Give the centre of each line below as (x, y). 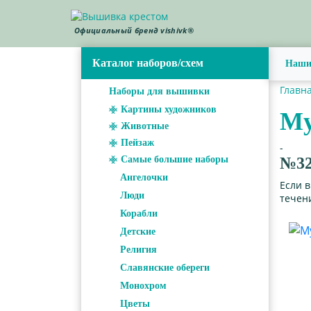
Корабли (139, 213)
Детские (138, 231)
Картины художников (169, 109)
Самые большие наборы (175, 159)
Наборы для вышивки (159, 91)
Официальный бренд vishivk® (134, 31)
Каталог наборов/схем (148, 62)
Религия (138, 249)
